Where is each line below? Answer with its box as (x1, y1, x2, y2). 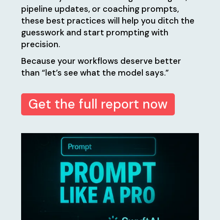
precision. (21, 38, 60, 50)
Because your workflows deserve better (21, 55, 181, 66)
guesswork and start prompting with (21, 27, 168, 38)
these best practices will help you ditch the (21, 15, 194, 26)
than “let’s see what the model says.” (21, 67, 169, 78)
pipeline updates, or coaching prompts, (21, 3, 179, 14)
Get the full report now (28, 95, 167, 112)
